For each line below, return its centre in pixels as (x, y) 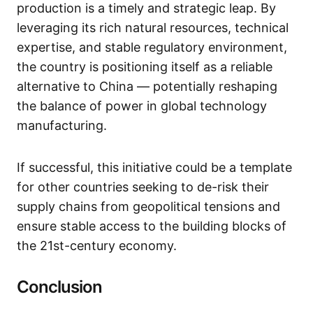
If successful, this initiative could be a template (154, 167)
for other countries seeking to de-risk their (143, 187)
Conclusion (60, 287)
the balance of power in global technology (142, 106)
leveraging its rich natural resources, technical (153, 28)
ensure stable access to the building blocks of (152, 226)
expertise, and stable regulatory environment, (152, 47)
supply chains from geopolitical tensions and (148, 206)
